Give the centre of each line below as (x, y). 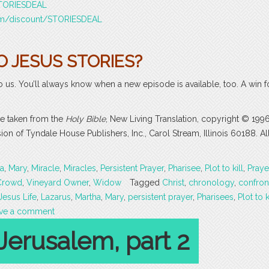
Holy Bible (86, 119)
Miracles (80, 168)
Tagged (146, 182)
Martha (88, 197)
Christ (173, 182)
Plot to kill (224, 168)
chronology (211, 182)
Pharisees (215, 197)
